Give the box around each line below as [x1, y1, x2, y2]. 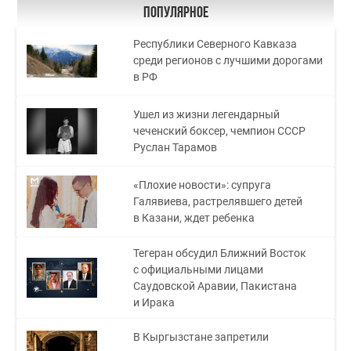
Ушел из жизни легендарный [133, 108, 280, 121]
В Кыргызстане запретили [133, 331, 270, 344]
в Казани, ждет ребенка [133, 212, 255, 225]
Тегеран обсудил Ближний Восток [133, 246, 307, 259]
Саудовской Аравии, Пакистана [133, 279, 298, 292]
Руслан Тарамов [133, 141, 218, 154]
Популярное [143, 5, 208, 21]
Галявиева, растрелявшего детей [133, 195, 303, 208]
